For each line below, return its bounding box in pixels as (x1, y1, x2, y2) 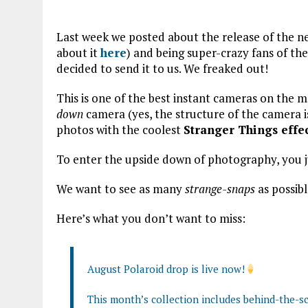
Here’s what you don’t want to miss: (56, 210, 245, 226)
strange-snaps (185, 180, 255, 197)
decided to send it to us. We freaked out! (56, 60, 268, 76)
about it (56, 44, 100, 60)
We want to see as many (56, 180, 185, 197)
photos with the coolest (56, 121, 184, 137)
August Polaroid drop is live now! (87, 261, 245, 276)
